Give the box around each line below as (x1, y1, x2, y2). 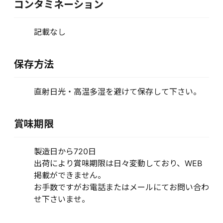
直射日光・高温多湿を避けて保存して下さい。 (34, 87, 201, 97)
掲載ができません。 (34, 170, 106, 180)
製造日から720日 (34, 146, 96, 156)
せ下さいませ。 (34, 194, 90, 204)
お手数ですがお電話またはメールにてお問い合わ (34, 182, 209, 192)
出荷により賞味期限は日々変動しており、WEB (34, 158, 202, 168)
